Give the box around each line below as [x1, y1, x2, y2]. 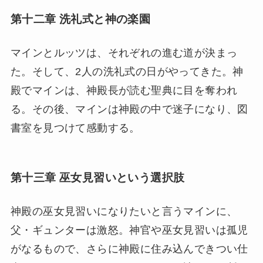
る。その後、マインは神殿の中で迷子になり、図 [10, 103, 248, 115]
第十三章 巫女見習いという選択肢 [10, 171, 185, 184]
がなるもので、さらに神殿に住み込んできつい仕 [10, 243, 248, 255]
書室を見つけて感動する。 [10, 122, 140, 134]
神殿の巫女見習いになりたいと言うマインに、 [10, 205, 238, 218]
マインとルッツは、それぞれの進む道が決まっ [10, 46, 238, 59]
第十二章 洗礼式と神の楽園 [10, 12, 151, 25]
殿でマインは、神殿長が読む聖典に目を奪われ [10, 84, 238, 96]
